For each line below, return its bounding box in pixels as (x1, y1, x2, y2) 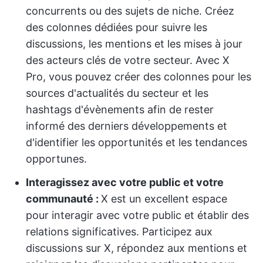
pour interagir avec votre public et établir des (26, 209, 249, 222)
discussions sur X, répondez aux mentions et (26, 242, 247, 255)
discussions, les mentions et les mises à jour (26, 38, 242, 50)
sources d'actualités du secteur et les (26, 87, 208, 100)
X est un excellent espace (101, 193, 227, 205)
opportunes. (26, 153, 87, 166)
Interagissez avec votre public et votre (26, 176, 224, 189)
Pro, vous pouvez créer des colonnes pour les (26, 70, 251, 83)
